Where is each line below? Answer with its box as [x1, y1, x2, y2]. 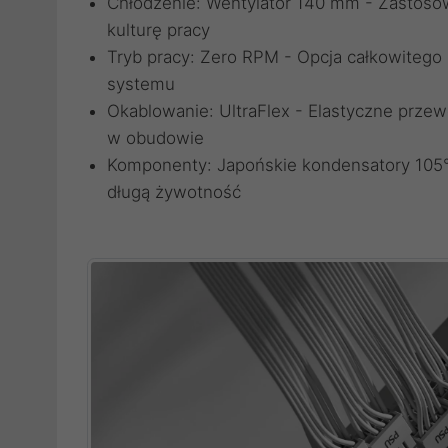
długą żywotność [107, 182, 241, 202]
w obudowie [107, 128, 204, 148]
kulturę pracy [107, 20, 210, 40]
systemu [107, 74, 175, 94]
